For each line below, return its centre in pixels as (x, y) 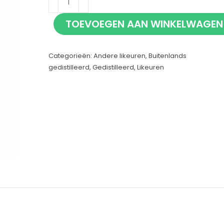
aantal (60, 28)
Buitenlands (167, 56)
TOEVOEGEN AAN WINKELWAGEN (144, 24)
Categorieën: (71, 56)
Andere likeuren (119, 56)
